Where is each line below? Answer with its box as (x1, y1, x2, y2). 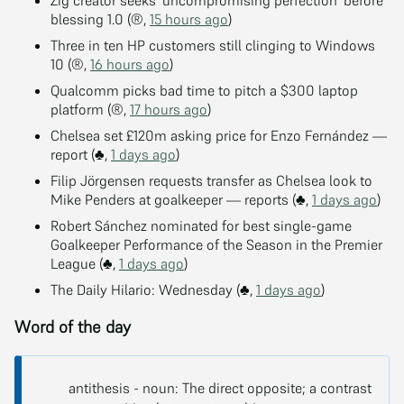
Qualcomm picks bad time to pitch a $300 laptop (50, 80, 358, 99)
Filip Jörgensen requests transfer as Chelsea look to (50, 170, 372, 189)
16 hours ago (90, 54, 170, 73)
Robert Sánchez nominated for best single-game (50, 216, 352, 234)
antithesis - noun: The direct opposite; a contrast (69, 378, 372, 397)
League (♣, (50, 253, 119, 272)
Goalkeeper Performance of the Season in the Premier (50, 234, 382, 253)
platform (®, (50, 99, 130, 118)
